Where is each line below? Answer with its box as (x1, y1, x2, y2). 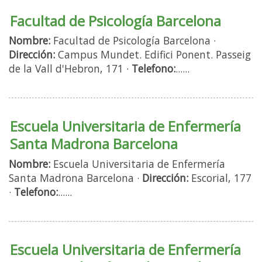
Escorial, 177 (188, 170, 251, 185)
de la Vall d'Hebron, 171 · (9, 61, 132, 76)
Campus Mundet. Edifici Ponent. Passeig (55, 47, 251, 62)
